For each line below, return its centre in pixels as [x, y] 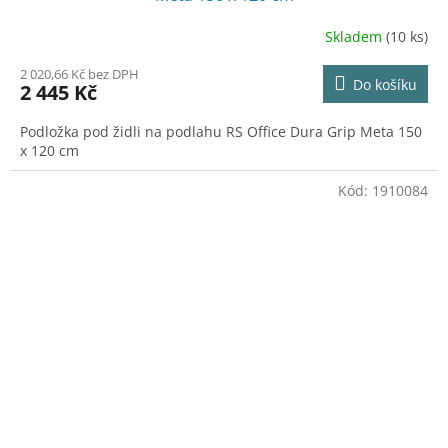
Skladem [355, 36]
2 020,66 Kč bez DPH [79, 74]
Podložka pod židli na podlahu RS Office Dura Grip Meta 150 [221, 132]
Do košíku [385, 85]
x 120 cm [49, 151]
